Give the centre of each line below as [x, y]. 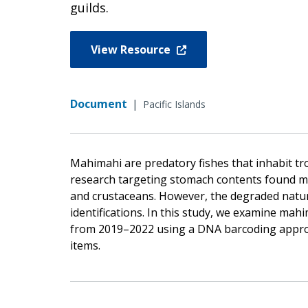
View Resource [132, 49]
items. [85, 245]
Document [99, 103]
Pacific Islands [174, 104]
